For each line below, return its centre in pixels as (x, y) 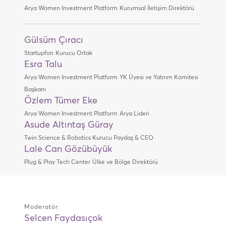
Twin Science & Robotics (58, 138)
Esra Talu (43, 65)
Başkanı (35, 90)
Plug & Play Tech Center (57, 162)
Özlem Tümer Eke (61, 101)
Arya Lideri (134, 114)
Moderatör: (42, 207)
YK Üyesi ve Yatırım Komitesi (159, 78)
